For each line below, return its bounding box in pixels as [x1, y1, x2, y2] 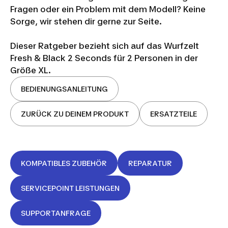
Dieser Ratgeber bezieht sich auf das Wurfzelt [10, 41, 199, 51]
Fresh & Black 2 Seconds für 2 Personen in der [10, 53, 198, 63]
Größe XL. [10, 65, 51, 75]
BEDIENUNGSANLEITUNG [21, 84, 108, 93]
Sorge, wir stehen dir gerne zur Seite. [10, 16, 162, 26]
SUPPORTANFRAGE [21, 209, 91, 217]
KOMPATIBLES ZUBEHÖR [21, 159, 107, 167]
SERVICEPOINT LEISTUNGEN [21, 184, 120, 192]
